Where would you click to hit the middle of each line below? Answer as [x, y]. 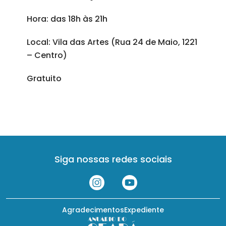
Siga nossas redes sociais [113, 159]
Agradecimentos [93, 210]
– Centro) [47, 55]
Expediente [144, 210]
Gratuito [44, 78]
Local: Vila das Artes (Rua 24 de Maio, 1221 [112, 42]
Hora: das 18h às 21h [67, 19]
